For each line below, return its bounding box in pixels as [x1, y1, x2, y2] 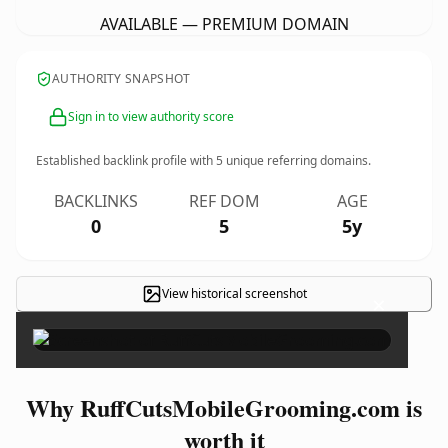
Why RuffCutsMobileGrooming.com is [26, 390, 422, 425]
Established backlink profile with [36, 152, 216, 169]
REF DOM [188, 190, 260, 212]
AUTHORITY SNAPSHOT [52, 70, 191, 87]
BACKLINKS [54, 190, 138, 212]
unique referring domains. [223, 152, 371, 169]
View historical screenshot [161, 285, 307, 302]
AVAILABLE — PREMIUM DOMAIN [99, 13, 349, 35]
